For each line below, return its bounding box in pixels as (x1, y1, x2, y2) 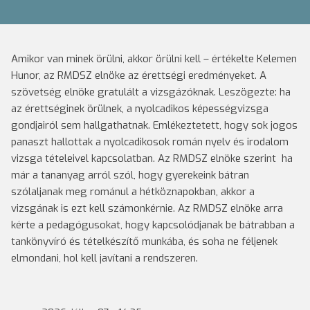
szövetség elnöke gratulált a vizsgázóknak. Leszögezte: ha (11, 85, 291, 99)
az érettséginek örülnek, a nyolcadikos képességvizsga (11, 102, 268, 116)
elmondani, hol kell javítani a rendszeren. (11, 251, 198, 265)
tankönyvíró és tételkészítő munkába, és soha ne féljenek (11, 235, 277, 248)
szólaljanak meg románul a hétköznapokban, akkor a (11, 185, 255, 199)
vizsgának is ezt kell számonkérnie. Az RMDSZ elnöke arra (11, 201, 283, 215)
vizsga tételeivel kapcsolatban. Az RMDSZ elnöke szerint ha (11, 152, 293, 165)
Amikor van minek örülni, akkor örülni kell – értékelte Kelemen (11, 52, 297, 66)
